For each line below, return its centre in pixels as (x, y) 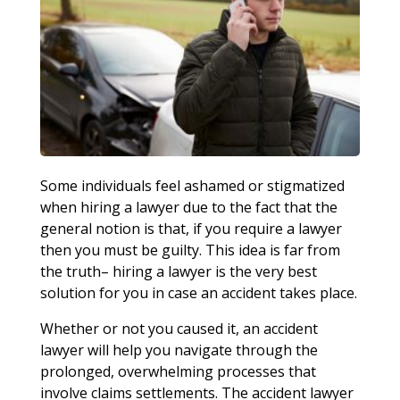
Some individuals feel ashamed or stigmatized (192, 185)
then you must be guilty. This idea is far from (190, 250)
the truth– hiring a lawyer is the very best (178, 271)
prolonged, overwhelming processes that (178, 371)
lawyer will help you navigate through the (179, 350)
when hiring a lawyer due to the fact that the (188, 207)
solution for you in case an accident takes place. (198, 292)
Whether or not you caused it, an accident (179, 328)
